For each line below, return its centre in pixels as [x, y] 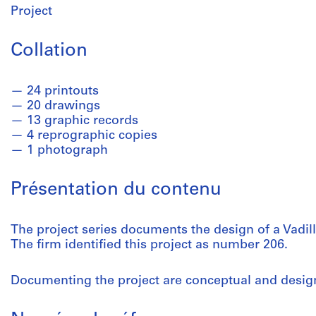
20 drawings [63, 106]
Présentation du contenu [116, 190]
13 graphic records [83, 121]
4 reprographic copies [92, 136]
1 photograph [67, 151]
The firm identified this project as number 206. [149, 245]
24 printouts [63, 91]
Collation [49, 51]
